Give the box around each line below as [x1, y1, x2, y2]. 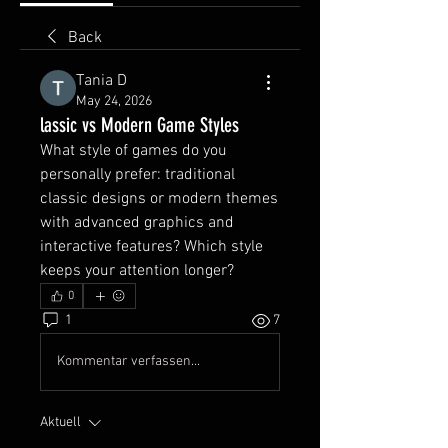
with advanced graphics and [40, 212, 234, 233]
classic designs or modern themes [40, 188, 278, 209]
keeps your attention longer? [40, 260, 234, 281]
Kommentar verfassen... [57, 353, 200, 371]
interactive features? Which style [40, 236, 263, 257]
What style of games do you [40, 140, 227, 161]
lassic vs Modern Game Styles [40, 112, 239, 137]
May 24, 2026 [76, 92, 152, 110]
